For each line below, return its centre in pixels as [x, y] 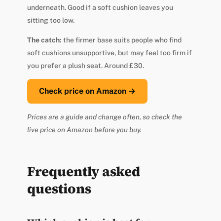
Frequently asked [83, 171]
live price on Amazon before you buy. [84, 129]
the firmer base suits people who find [121, 40]
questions [59, 188]
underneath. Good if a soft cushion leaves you [100, 7]
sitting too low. [51, 20]
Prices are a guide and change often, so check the [104, 117]
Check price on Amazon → [87, 91]
